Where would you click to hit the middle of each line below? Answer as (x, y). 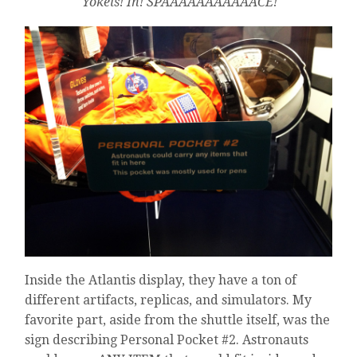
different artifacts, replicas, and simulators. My (169, 300)
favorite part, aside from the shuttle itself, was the (178, 320)
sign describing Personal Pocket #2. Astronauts (167, 340)
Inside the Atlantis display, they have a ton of (161, 280)
